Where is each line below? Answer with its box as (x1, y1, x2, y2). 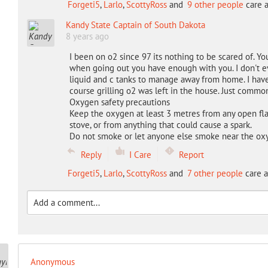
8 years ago (65, 31, 109, 42)
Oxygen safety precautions (69, 96, 170, 108)
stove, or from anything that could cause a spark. (69, 119, 252, 130)
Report (178, 149, 204, 160)
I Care (129, 149, 151, 160)
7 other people (187, 167, 243, 179)
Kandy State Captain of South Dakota (65, 19, 205, 31)
